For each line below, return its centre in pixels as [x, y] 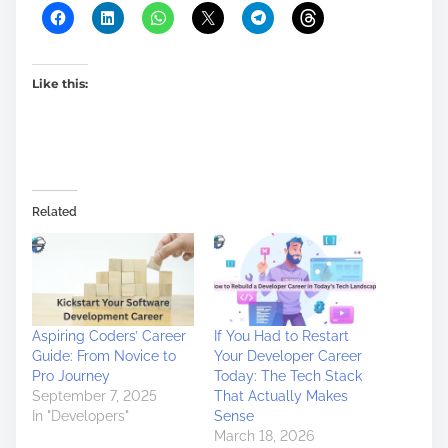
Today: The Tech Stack [288, 375]
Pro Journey [71, 375]
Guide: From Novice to [104, 355]
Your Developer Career [288, 355]
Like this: [60, 84]
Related [54, 212]
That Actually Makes [281, 395]
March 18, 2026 [264, 435]
